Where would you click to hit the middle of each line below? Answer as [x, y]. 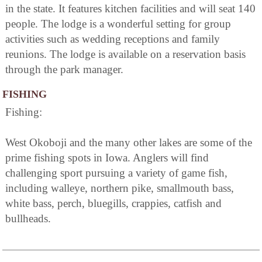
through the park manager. [64, 70]
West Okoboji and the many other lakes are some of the [129, 143]
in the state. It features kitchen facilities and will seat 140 [130, 9]
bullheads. [28, 219]
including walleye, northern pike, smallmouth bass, [120, 188]
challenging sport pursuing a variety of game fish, [116, 173]
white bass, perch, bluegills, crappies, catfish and [113, 204]
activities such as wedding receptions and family [113, 39]
